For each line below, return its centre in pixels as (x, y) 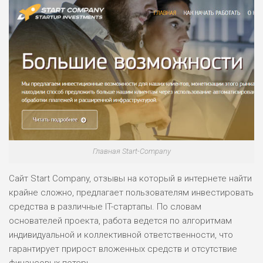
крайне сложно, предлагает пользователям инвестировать (131, 192)
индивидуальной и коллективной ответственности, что (121, 235)
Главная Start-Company (131, 151)
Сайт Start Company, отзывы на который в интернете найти (130, 178)
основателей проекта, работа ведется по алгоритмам (120, 220)
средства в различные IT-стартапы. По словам (105, 206)
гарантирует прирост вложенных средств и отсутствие (123, 249)
